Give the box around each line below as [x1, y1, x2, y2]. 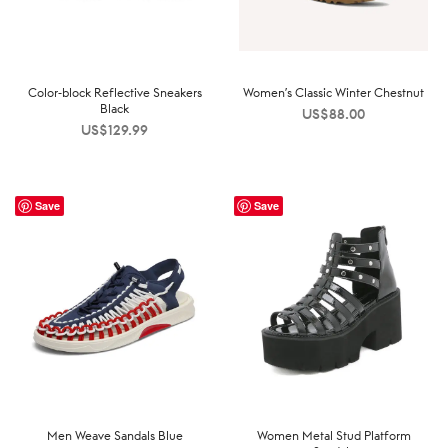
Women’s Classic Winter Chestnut [243, 85, 424, 101]
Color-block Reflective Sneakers [27, 85, 202, 101]
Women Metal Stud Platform [256, 428, 411, 444]
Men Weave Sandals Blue [46, 428, 183, 444]
